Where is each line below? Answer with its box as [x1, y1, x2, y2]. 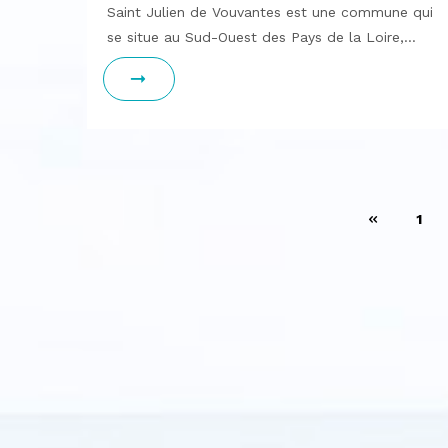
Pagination [71, 199, 218, 231]
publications [71, 271, 234, 303]
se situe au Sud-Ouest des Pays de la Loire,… [107, 28, 416, 45]
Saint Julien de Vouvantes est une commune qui [107, 3, 433, 20]
